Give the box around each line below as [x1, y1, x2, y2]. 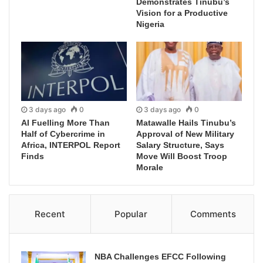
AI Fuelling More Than [21, 118, 110, 128]
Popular [114, 208, 148, 220]
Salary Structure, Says [136, 140, 224, 150]
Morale [136, 163, 163, 173]
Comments [190, 208, 236, 220]
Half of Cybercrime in [21, 129, 105, 139]
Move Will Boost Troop [136, 151, 227, 161]
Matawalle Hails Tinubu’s [136, 118, 236, 128]
